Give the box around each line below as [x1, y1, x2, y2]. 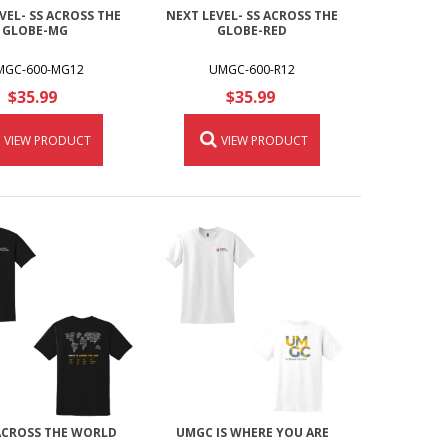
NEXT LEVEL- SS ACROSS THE [166, 7, 339, 25]
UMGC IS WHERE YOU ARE [175, 423, 329, 441]
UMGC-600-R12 [209, 61, 296, 79]
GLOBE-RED [217, 22, 288, 40]
